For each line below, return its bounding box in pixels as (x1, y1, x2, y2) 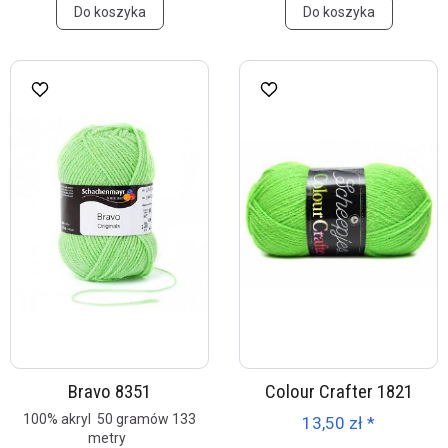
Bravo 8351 (68, 380, 151, 403)
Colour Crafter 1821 (264, 380, 413, 403)
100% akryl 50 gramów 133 (23, 411, 196, 427)
